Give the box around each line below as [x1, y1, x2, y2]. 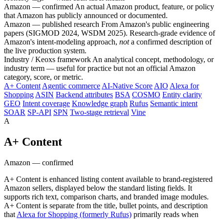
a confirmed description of [129, 38, 212, 46]
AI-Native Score [102, 82, 153, 90]
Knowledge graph [72, 99, 128, 108]
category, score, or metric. [4, 73, 83, 81]
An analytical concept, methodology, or [91, 55, 214, 64]
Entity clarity [162, 90, 202, 99]
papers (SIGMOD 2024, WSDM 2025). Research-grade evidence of [4, 29, 215, 37]
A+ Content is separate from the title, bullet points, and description [4, 201, 208, 210]
